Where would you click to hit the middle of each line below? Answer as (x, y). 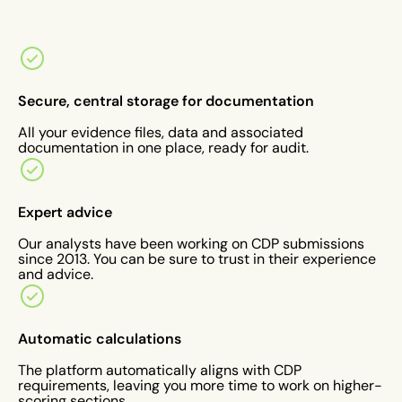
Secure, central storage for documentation (166, 100)
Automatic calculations (100, 338)
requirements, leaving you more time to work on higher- (200, 385)
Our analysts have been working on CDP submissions (191, 243)
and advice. (56, 274)
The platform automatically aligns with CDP (160, 370)
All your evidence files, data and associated (161, 132)
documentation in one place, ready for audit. (163, 147)
